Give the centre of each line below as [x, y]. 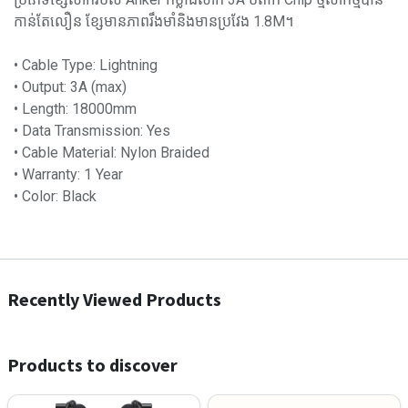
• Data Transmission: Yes [92, 131]
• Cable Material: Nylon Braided [112, 153]
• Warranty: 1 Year [68, 174]
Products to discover [92, 365]
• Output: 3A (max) [70, 87]
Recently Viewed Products [114, 299]
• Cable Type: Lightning [86, 65]
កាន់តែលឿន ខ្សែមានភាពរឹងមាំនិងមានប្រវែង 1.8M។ [153, 21]
